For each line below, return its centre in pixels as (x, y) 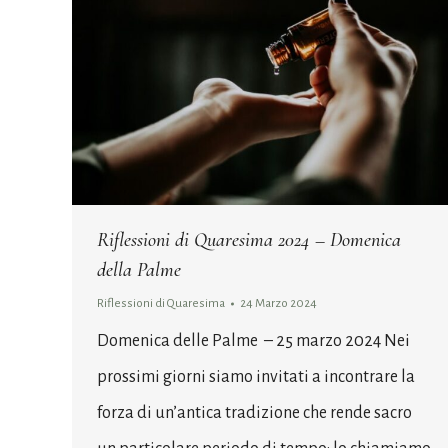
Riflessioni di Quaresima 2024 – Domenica (249, 240)
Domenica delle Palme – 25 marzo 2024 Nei (253, 341)
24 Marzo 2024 (278, 304)
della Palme (139, 270)
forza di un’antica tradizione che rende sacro (254, 413)
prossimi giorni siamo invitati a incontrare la (256, 377)
